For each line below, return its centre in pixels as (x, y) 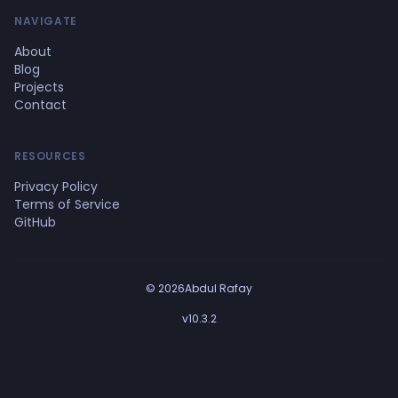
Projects (39, 88)
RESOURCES (50, 156)
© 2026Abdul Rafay (199, 289)
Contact (40, 105)
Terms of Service (67, 205)
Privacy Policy (56, 187)
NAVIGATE (46, 21)
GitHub (35, 223)
